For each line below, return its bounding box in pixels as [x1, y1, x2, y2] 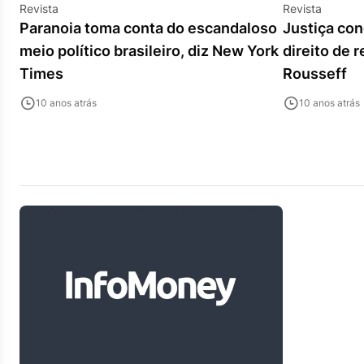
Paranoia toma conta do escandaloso [19, 19, 277, 37]
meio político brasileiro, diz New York [19, 42, 279, 59]
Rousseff [283, 65, 347, 82]
